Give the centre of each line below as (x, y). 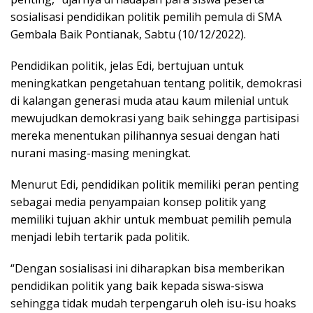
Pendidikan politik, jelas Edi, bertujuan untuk (127, 65)
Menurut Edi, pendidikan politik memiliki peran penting (155, 184)
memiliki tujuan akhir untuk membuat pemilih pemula (151, 219)
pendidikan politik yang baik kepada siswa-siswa (137, 285)
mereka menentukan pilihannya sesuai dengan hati (145, 135)
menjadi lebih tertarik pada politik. (100, 236)
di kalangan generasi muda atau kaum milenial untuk (150, 100)
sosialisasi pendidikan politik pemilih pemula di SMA (146, 16)
